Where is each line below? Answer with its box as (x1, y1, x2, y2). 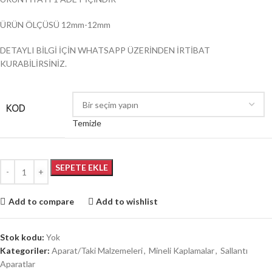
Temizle (72, 118, 101, 129)
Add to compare (8, 195, 74, 206)
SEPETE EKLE (55, 162, 108, 173)
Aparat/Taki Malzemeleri (52, 245, 143, 256)
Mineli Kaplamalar (149, 245, 214, 256)
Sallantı (220, 245, 248, 256)
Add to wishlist (96, 195, 158, 206)
